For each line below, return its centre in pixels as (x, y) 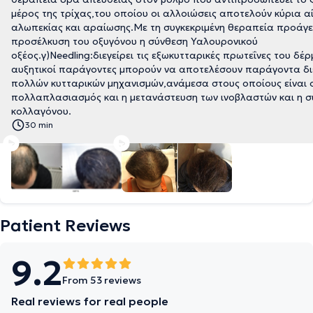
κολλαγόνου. (41, 111)
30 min (39, 125)
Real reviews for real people (90, 301)
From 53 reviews (102, 280)
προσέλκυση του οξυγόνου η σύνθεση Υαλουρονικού (134, 41)
